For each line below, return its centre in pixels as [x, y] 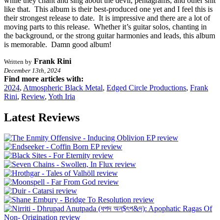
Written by [18, 61]
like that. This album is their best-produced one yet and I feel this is [108, 9]
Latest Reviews [42, 117]
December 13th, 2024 [32, 70]
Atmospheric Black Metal [63, 87]
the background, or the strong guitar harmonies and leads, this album [110, 35]
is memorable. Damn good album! [58, 44]
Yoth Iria [62, 96]
